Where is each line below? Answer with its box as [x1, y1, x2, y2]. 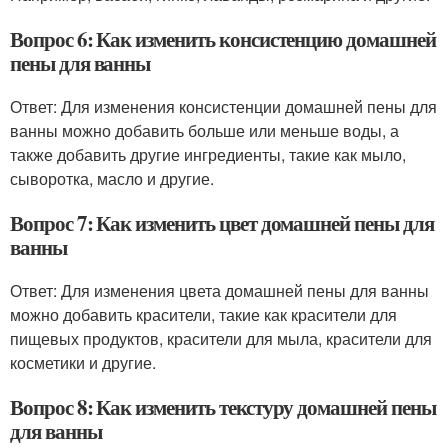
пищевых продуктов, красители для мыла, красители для [10, 327, 432, 350]
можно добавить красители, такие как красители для [10, 303, 397, 326]
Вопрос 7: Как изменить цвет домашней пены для [10, 208, 434, 238]
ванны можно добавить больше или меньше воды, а [10, 119, 399, 142]
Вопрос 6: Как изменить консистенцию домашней [10, 24, 436, 54]
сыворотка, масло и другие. [10, 167, 214, 190]
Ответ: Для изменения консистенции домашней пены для [10, 95, 437, 118]
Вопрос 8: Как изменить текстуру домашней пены [10, 392, 436, 422]
